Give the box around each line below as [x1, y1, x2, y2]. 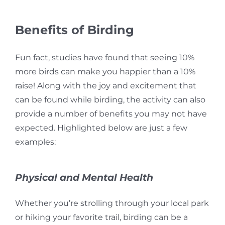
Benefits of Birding [15, 23, 134, 38]
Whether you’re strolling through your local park [15, 198, 209, 208]
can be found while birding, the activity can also [15, 95, 205, 105]
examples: [15, 137, 56, 147]
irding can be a [128, 212, 188, 222]
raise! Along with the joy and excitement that [15, 81, 196, 91]
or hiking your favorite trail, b [15, 212, 129, 222]
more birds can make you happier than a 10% [15, 67, 195, 77]
